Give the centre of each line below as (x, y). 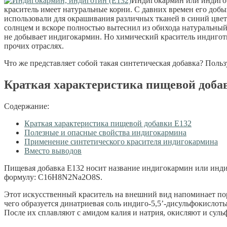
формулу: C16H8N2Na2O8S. (53, 177)
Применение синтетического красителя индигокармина (121, 141)
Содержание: (27, 106)
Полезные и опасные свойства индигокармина (105, 132)
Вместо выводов (53, 150)
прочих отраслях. (34, 46)
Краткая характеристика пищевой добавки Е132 (108, 123)
